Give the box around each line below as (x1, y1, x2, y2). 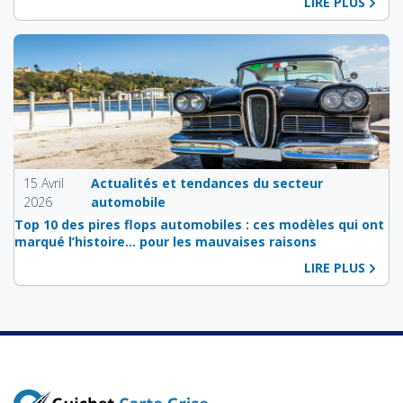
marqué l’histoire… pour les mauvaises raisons (14, 232, 317, 250)
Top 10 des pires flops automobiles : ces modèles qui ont (14, 215, 384, 233)
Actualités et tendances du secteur (91, 174, 324, 192)
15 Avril (23, 174, 64, 192)
